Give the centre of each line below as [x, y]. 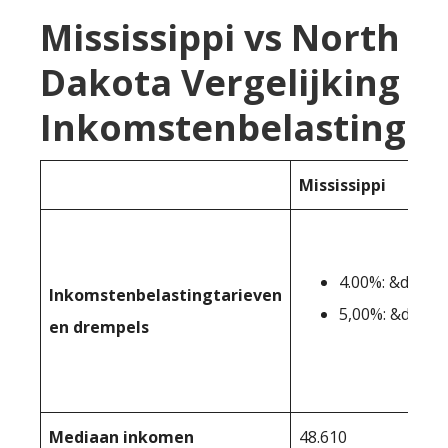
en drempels [99, 327]
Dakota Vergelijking [220, 82]
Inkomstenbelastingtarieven [165, 295]
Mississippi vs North [220, 37]
